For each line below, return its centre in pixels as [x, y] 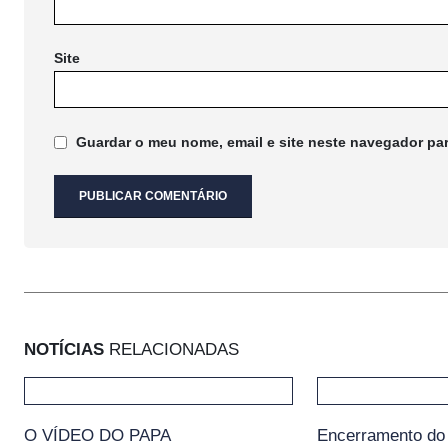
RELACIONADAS [171, 350]
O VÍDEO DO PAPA [97, 436]
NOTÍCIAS [64, 350]
